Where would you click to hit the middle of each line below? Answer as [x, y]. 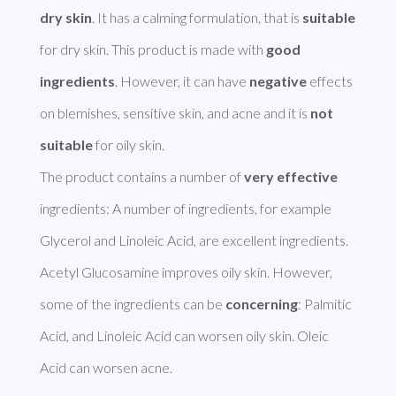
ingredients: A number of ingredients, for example [185, 209]
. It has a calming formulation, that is [197, 18]
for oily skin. [128, 145]
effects [329, 81]
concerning [261, 304]
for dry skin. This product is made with [152, 49]
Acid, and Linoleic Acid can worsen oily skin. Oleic [184, 336]
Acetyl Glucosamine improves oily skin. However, [186, 272]
